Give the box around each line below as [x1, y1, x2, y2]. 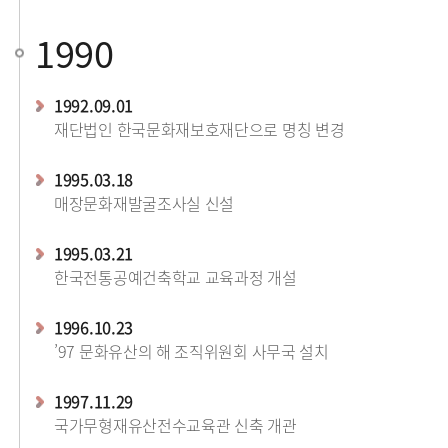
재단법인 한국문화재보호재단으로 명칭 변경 [54, 117, 345, 141]
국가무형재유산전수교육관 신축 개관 [54, 413, 297, 437]
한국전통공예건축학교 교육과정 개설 [54, 265, 297, 289]
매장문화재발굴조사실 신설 [54, 191, 235, 215]
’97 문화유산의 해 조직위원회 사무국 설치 [54, 339, 329, 363]
